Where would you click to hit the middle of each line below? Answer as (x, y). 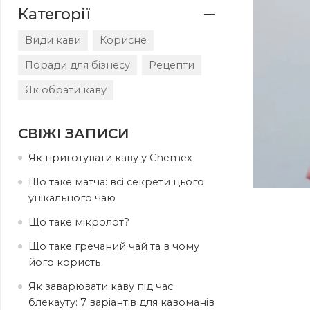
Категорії (54, 14)
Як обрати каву (66, 90)
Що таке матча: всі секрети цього (116, 182)
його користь (64, 263)
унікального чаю (72, 198)
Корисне (123, 40)
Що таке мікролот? (79, 222)
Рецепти (172, 65)
